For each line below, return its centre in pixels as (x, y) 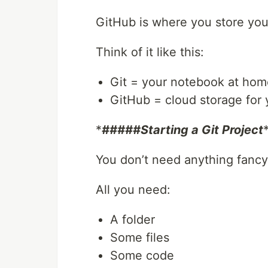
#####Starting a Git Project (182, 130)
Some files (140, 237)
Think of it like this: (150, 52)
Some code (142, 255)
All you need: (133, 190)
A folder (133, 220)
